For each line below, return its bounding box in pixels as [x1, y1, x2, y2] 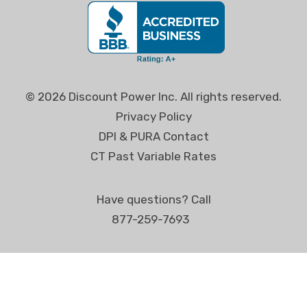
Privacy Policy [115, 109, 192, 123]
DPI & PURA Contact [98, 129, 209, 143]
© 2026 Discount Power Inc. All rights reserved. [25, 89, 282, 103]
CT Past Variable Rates [90, 149, 217, 163]
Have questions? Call [96, 192, 211, 206]
